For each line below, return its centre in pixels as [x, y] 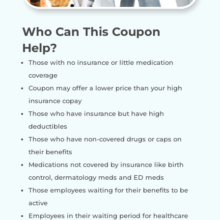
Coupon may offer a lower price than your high [105, 88]
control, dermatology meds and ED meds [96, 178]
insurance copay [55, 101]
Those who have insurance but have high [96, 114]
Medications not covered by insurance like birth [106, 165]
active [38, 203]
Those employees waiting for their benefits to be [108, 190]
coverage [43, 75]
